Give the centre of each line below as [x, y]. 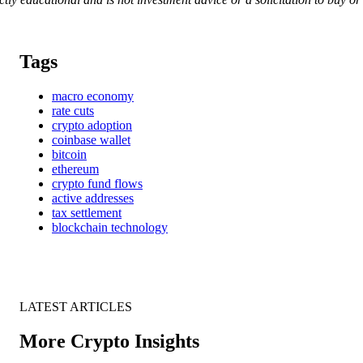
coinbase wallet [91, 140]
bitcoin [69, 155]
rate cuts [73, 111]
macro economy [93, 96]
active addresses [93, 199]
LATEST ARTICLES [76, 307]
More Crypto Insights [109, 341]
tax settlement [87, 213]
